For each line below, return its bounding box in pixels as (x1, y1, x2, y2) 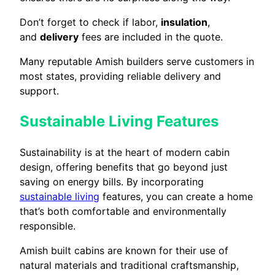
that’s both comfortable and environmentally (20, 205, 227, 218)
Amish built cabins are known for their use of (20, 244, 228, 257)
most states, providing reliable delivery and (20, 70, 221, 83)
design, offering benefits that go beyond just (20, 161, 228, 174)
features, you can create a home (99, 190, 253, 203)
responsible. (20, 220, 76, 233)
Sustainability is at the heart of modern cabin (20, 146, 230, 159)
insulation (161, 16, 207, 29)
